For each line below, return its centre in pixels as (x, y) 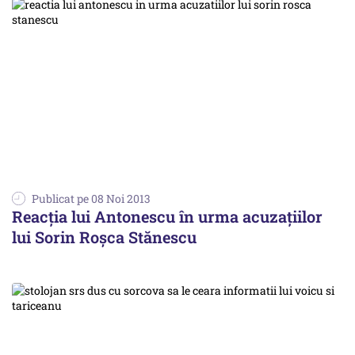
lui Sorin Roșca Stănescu (104, 237)
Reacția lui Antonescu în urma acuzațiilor (167, 217)
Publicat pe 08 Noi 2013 (91, 199)
